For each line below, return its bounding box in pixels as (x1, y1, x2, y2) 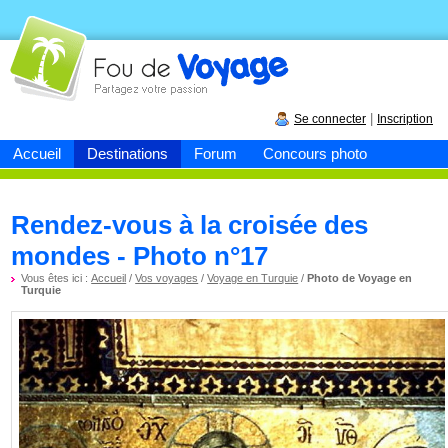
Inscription (377, 112, 433, 126)
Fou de (20, 40, 77, 57)
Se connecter (294, 112, 366, 126)
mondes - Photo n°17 (11, 241, 269, 271)
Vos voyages (135, 272, 199, 284)
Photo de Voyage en (307, 272, 413, 284)
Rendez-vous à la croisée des (11, 210, 369, 240)
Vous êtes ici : (21, 272, 92, 284)
